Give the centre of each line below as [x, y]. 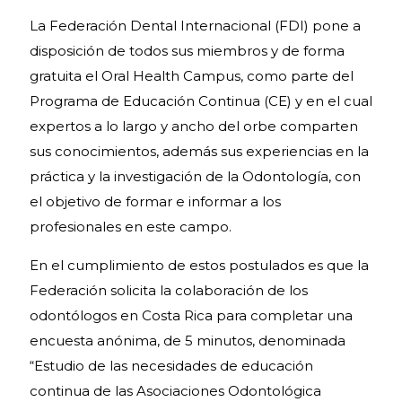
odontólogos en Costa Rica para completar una [191, 315]
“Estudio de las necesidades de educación [171, 366]
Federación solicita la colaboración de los [169, 290]
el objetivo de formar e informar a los [155, 201]
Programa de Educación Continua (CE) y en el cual [201, 101]
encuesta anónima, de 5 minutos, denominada [188, 341]
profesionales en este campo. [131, 227]
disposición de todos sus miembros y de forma [187, 51]
